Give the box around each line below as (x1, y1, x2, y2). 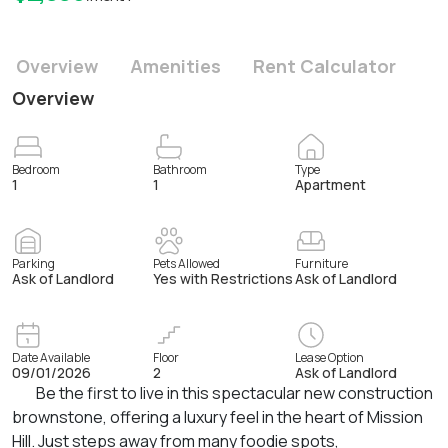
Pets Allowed (153, 255, 221, 272)
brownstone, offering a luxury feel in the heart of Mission (12, 406, 423, 428)
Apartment (294, 175, 366, 194)
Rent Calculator (253, 53, 396, 78)
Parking (12, 255, 55, 272)
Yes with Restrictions (153, 269, 294, 288)
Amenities (130, 53, 221, 78)
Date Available (12, 349, 90, 366)
